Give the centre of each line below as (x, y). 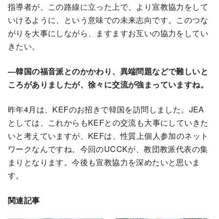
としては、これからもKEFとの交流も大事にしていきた (108, 122)
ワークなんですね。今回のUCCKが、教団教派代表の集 (108, 149)
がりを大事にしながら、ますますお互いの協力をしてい (108, 33)
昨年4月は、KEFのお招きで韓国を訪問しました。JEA (106, 109)
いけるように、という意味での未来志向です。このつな (108, 20)
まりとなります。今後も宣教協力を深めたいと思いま (104, 162)
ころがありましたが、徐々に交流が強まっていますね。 (108, 84)
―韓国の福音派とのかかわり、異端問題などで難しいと (108, 71)
